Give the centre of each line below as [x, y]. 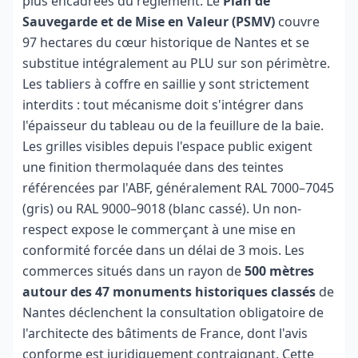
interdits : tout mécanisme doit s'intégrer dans [163, 105]
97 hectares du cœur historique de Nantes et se [166, 42]
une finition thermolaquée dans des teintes [153, 167]
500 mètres [279, 271]
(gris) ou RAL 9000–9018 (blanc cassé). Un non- [162, 209]
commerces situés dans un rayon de [133, 271]
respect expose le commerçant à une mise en [159, 229]
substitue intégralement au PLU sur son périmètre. [176, 63]
